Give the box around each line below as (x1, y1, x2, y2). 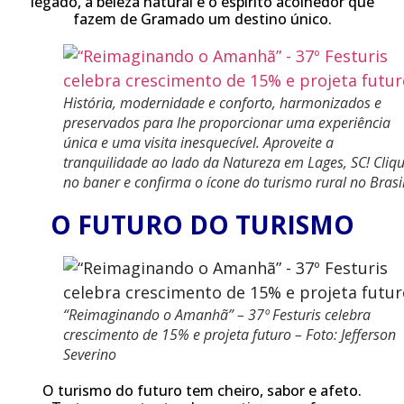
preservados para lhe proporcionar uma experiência (63, 113, 390, 133)
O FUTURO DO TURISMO (50, 207, 354, 242)
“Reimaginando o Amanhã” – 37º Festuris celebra (63, 305, 371, 325)
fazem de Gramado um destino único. (72, 9, 332, 29)
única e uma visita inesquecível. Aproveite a (63, 133, 334, 152)
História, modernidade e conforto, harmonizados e (63, 93, 381, 113)
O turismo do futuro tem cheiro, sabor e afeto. (42, 381, 362, 400)
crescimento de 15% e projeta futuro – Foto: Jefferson (63, 325, 396, 344)
